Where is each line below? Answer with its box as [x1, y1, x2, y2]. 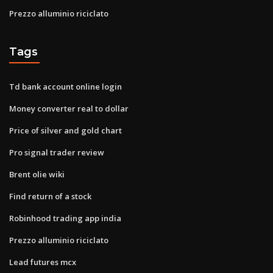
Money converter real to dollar [9, 102, 129, 114]
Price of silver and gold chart [9, 124, 122, 136]
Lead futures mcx [9, 256, 76, 268]
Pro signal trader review [9, 146, 104, 158]
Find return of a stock [9, 190, 91, 202]
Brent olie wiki [9, 168, 65, 180]
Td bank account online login [9, 80, 122, 92]
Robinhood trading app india [9, 212, 121, 224]
